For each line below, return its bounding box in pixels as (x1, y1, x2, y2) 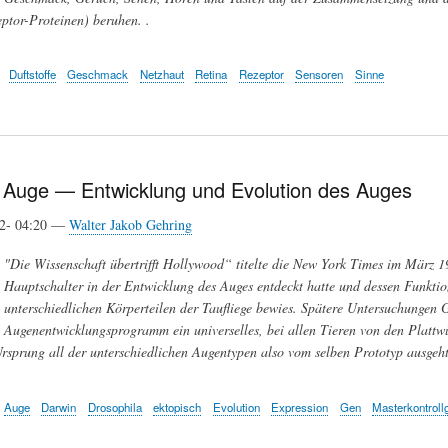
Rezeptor (238, 66, 284, 83)
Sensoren (295, 66, 344, 83)
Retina (195, 66, 228, 83)
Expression (271, 398, 329, 415)
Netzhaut (139, 66, 184, 83)
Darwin (41, 398, 77, 415)
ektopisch (153, 398, 202, 415)
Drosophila (87, 398, 142, 415)
